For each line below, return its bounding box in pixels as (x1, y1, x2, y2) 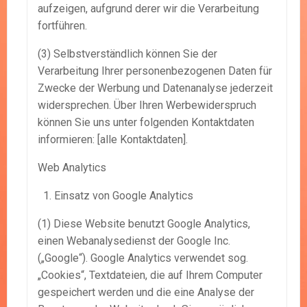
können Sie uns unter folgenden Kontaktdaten (38, 116, 254, 130)
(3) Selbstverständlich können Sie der (38, 47, 217, 61)
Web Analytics (38, 161, 106, 175)
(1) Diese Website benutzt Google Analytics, (38, 217, 250, 231)
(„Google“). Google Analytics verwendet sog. (38, 251, 248, 265)
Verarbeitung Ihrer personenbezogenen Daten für (38, 64, 272, 78)
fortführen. (38, 19, 87, 33)
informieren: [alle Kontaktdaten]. (38, 133, 188, 147)
